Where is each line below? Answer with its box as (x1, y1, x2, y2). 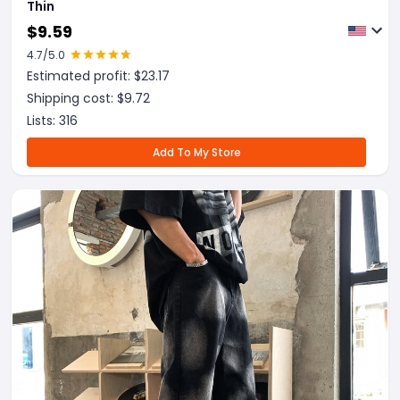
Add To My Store (152, 145, 241, 160)
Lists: (27, 112, 59, 129)
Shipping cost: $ (27, 89, 124, 107)
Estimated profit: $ (27, 67, 141, 85)
